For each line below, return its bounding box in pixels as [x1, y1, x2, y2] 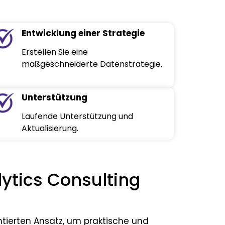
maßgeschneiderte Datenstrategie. [22, 58, 163, 70]
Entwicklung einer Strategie [22, 27, 145, 40]
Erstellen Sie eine [22, 46, 88, 58]
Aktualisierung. [22, 123, 79, 135]
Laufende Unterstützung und [22, 110, 134, 123]
